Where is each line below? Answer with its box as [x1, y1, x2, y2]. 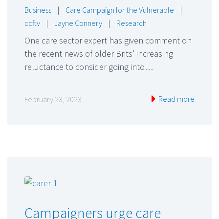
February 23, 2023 [24, 94, 82, 104]
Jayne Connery [54, 18, 102, 28]
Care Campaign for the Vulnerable [66, 5, 174, 15]
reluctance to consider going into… [24, 61, 153, 73]
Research [116, 18, 147, 28]
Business [24, 5, 51, 15]
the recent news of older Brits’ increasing [24, 48, 173, 60]
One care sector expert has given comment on [24, 35, 192, 46]
